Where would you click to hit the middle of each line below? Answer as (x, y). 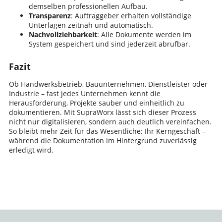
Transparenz (50, 15)
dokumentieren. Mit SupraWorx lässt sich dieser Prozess (102, 112)
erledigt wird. (31, 150)
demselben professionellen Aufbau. (88, 6)
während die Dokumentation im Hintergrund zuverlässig (103, 141)
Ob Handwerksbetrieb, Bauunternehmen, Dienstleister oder (108, 84)
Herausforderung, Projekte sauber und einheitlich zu (96, 103)
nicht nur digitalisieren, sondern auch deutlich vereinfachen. (110, 122)
